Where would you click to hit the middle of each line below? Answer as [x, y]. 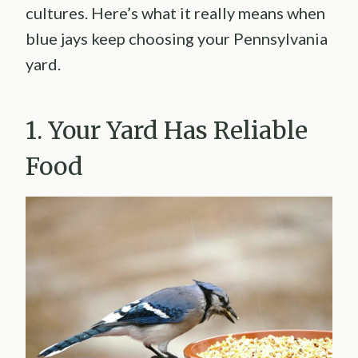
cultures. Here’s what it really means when [175, 13]
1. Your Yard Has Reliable [167, 131]
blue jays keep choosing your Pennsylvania [177, 39]
